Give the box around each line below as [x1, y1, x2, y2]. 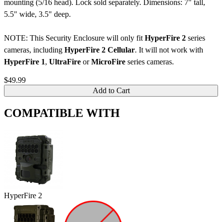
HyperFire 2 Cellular [64, 46, 135, 55]
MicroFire [91, 57, 125, 66]
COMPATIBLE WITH [4, 107, 120, 120]
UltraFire [49, 57, 81, 66]
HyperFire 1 [4, 57, 45, 66]
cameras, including [4, 46, 64, 55]
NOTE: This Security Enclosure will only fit [4, 34, 145, 43]
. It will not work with [135, 46, 203, 55]
